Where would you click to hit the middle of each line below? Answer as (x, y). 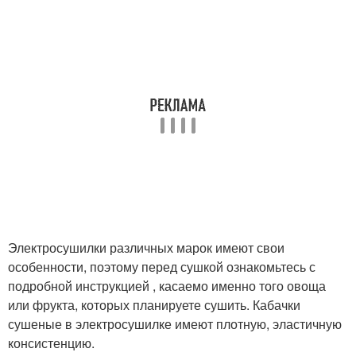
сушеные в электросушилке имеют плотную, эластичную (175, 324)
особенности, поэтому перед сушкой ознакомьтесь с (162, 267)
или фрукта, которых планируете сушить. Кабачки (154, 305)
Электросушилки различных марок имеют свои (146, 248)
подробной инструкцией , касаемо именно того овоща (167, 286)
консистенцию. (51, 343)
